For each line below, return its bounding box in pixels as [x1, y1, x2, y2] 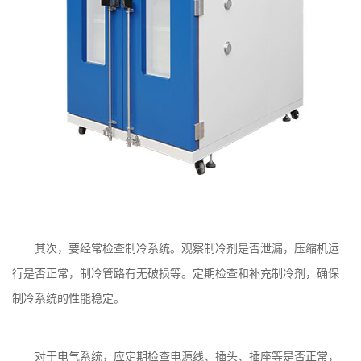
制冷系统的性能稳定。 [12, 293, 125, 305]
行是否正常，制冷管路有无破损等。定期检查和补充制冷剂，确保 [12, 268, 339, 280]
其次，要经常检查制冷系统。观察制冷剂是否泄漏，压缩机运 [35, 243, 339, 255]
